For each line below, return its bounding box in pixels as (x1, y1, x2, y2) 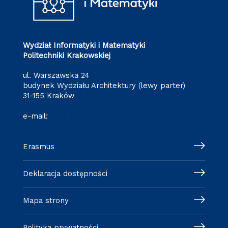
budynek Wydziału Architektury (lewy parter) (22, 80, 185, 90)
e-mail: (22, 111, 50, 121)
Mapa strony (22, 195, 69, 205)
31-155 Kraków (22, 91, 74, 100)
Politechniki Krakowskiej (22, 51, 110, 61)
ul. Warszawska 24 (22, 70, 90, 80)
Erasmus (22, 141, 54, 151)
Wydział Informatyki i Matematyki (22, 41, 145, 50)
